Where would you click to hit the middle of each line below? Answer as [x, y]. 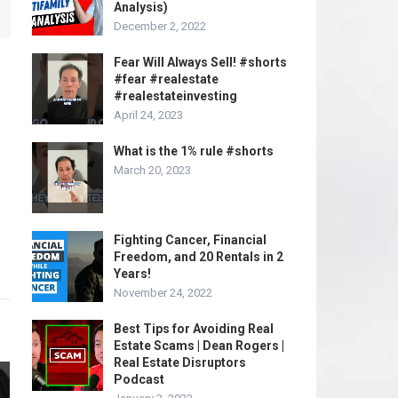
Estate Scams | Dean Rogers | [199, 346]
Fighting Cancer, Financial [190, 240]
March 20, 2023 [152, 170]
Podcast [139, 379]
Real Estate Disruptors [180, 362]
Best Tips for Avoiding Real [194, 329]
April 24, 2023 [148, 115]
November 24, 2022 [163, 293]
